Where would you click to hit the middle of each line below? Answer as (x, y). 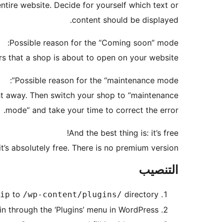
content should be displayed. (125, 20)
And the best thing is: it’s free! (124, 133)
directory (140, 194)
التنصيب (159, 170)
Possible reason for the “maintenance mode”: (97, 81)
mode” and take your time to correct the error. (92, 110)
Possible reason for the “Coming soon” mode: (94, 43)
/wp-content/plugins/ (72, 195)
